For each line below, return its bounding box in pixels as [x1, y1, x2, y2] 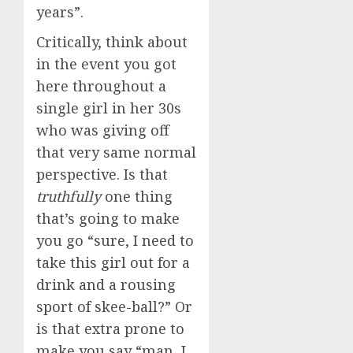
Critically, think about [36, 32, 188, 51]
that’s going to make [36, 209, 180, 228]
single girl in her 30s [36, 98, 181, 117]
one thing [101, 187, 173, 206]
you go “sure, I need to [36, 231, 194, 250]
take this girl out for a [36, 253, 190, 272]
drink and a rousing [36, 275, 176, 294]
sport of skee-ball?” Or [36, 297, 192, 316]
